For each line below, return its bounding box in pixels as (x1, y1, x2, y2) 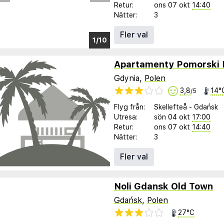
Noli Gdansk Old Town (114, 181, 213, 192)
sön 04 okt (154, 113, 190, 121)
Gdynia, (114, 73, 144, 83)
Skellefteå (154, 103, 187, 111)
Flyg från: (114, 103, 145, 111)
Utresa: (114, 113, 137, 121)
